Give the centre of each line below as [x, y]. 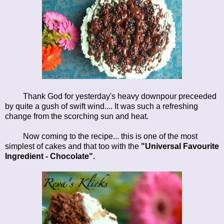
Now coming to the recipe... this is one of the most [101, 136]
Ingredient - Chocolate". [50, 156]
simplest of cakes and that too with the [73, 146]
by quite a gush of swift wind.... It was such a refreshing [101, 106]
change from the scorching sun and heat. [77, 116]
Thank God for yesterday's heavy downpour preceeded [120, 96]
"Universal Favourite [180, 146]
